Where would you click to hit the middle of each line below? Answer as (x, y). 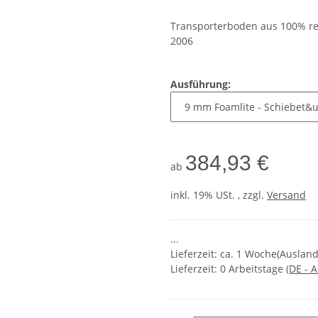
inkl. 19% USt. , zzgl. (219, 195)
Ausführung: (202, 84)
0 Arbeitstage (253, 269)
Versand (286, 195)
